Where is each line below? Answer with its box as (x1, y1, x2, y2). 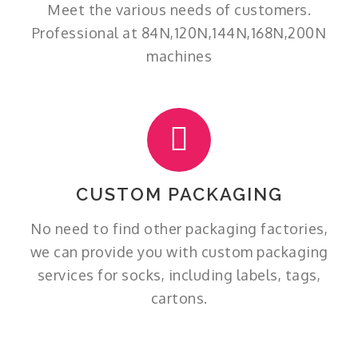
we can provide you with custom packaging (30, 242, 328, 261)
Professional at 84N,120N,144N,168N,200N (31, 23, 327, 42)
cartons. (150, 288, 208, 307)
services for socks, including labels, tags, (37, 265, 321, 284)
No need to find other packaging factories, (30, 219, 328, 237)
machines (146, 46, 212, 65)
